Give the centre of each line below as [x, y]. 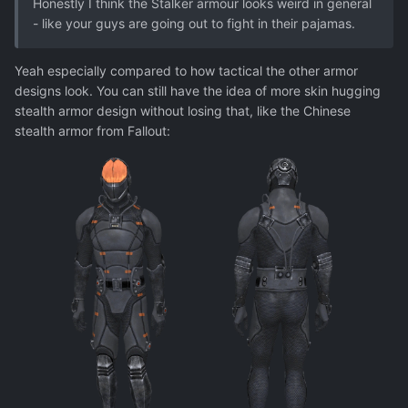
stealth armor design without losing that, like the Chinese [183, 111]
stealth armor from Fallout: [92, 131]
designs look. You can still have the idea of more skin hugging [198, 91]
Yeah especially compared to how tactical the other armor [186, 71]
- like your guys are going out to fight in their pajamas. [196, 24]
